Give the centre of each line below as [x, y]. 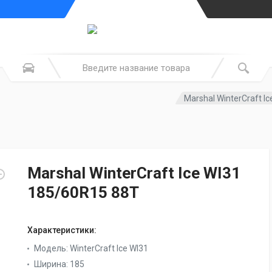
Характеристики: [62, 230]
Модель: [52, 248]
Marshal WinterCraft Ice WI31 [134, 173]
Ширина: [52, 264]
